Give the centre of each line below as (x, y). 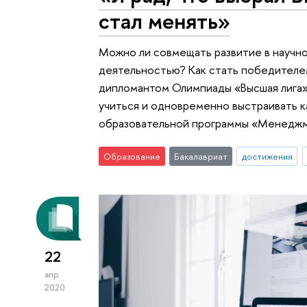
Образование (132, 157)
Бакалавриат (200, 157)
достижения (267, 157)
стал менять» (165, 21)
